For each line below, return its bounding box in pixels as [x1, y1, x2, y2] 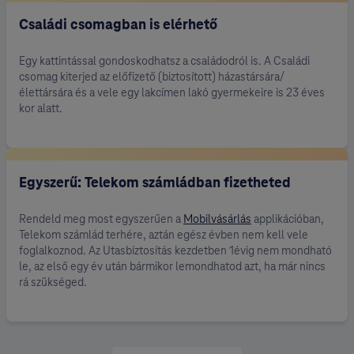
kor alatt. [19, 101, 62, 116]
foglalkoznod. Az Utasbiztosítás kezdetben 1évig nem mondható [19, 243, 332, 258]
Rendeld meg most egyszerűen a [19, 212, 183, 227]
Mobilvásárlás [183, 212, 251, 227]
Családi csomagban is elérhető [19, 15, 217, 34]
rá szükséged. [19, 275, 87, 290]
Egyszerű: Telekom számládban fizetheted [19, 173, 291, 192]
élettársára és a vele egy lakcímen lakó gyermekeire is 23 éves [19, 85, 325, 100]
